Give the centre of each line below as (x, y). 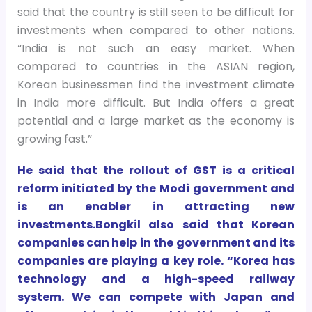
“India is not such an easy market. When (156, 48)
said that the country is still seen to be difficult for (156, 12)
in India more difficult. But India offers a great (156, 102)
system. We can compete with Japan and (156, 297)
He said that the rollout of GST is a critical (156, 170)
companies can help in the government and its (156, 242)
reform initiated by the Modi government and (156, 188)
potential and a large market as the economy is (156, 120)
